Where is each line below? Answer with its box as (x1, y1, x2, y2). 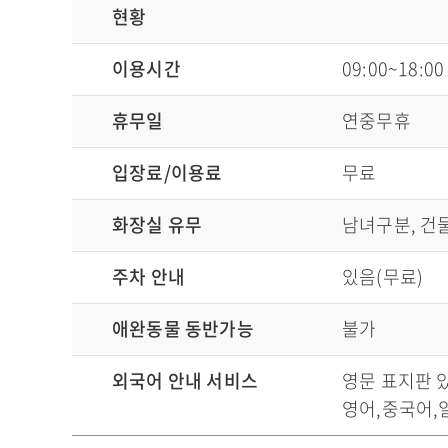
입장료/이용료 (112, 159, 223, 187)
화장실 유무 (112, 211, 203, 239)
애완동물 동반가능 (112, 315, 254, 343)
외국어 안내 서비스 (112, 367, 258, 395)
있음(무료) (342, 263, 424, 291)
